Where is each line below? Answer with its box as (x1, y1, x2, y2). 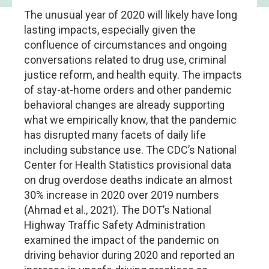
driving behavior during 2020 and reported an (24, 249, 235, 261)
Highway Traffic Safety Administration (24, 219, 205, 231)
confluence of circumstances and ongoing (24, 38, 227, 51)
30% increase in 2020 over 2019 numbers (24, 189, 219, 201)
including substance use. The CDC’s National (24, 144, 237, 156)
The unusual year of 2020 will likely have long (24, 8, 237, 21)
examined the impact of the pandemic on (24, 234, 219, 246)
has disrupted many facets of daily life (24, 128, 206, 141)
